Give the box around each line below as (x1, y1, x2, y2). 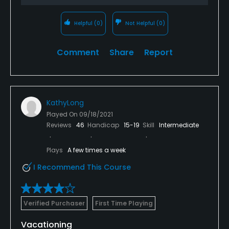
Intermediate (159, 120, 199, 129)
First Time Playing (95, 198, 153, 208)
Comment (56, 46, 99, 58)
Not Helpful (124, 19, 157, 27)
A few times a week (67, 145, 126, 154)
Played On (47, 109, 79, 119)
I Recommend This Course (33, 162, 131, 172)
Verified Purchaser (24, 198, 85, 208)
